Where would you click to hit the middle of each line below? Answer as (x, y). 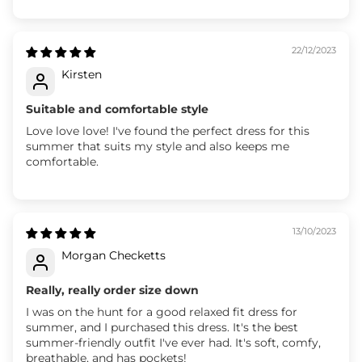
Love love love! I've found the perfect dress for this (168, 130)
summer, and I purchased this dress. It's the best (162, 327)
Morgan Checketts (114, 255)
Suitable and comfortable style (117, 109)
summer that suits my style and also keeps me (158, 146)
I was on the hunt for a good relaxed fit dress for (162, 311)
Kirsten (82, 74)
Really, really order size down (112, 290)
